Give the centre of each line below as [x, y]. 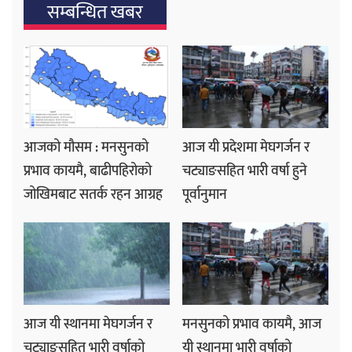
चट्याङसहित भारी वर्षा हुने [245, 171]
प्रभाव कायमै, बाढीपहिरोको [88, 171]
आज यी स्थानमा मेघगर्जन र [88, 324]
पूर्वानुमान [205, 194]
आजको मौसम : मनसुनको [86, 147]
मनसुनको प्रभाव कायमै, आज [252, 324]
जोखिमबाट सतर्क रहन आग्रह [93, 194]
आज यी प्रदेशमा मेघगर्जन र [246, 147]
